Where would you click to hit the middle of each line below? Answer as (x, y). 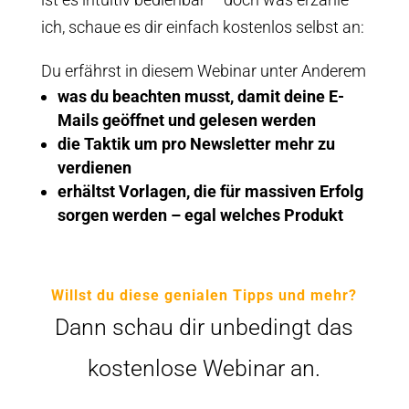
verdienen (94, 167)
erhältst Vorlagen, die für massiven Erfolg (210, 191)
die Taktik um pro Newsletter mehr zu (196, 143)
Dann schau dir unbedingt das (204, 327)
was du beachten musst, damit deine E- (200, 96)
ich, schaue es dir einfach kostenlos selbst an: (202, 26)
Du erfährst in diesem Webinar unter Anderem (203, 70)
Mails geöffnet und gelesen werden (186, 120)
